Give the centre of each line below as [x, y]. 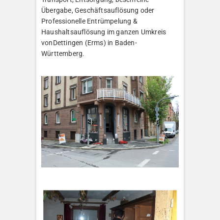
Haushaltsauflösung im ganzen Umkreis [104, 32]
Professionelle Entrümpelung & [89, 21]
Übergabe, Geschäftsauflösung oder [98, 10]
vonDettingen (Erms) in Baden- [89, 42]
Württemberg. [63, 53]
